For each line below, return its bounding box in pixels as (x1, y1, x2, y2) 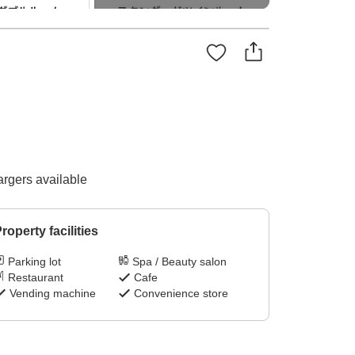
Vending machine (9, 287, 96, 300)
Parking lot (7, 255, 61, 269)
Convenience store (134, 287, 229, 300)
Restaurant (7, 271, 63, 284)
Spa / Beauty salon (132, 255, 227, 269)
